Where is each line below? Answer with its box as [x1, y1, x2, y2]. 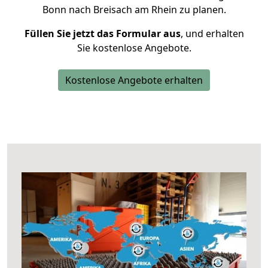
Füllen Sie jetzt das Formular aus [24, 27, 181, 40]
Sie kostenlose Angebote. [77, 41, 191, 54]
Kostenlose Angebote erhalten [65, 74, 203, 87]
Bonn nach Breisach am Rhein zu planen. [42, 3, 226, 16]
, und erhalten [180, 27, 244, 40]
